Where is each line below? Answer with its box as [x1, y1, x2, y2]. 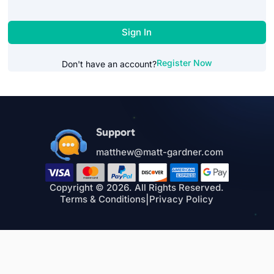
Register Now [156, 57, 212, 68]
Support [96, 125, 136, 139]
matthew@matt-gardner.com [96, 146, 224, 158]
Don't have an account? [61, 58, 157, 69]
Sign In [122, 26, 152, 39]
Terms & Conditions [60, 193, 146, 206]
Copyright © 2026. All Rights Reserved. [50, 182, 224, 194]
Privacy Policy [149, 193, 214, 206]
